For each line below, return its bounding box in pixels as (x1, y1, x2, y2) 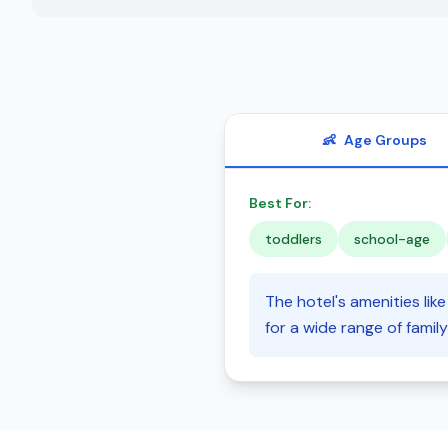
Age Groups (343, 131, 427, 149)
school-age (354, 230, 430, 248)
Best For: (249, 194, 311, 212)
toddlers (265, 230, 322, 248)
